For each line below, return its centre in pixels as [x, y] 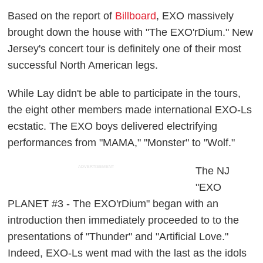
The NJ [213, 171]
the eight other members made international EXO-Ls [130, 109]
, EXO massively [195, 16]
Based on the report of [62, 16]
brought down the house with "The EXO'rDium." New [131, 32]
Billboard [136, 16]
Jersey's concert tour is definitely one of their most [125, 48]
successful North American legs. [83, 65]
